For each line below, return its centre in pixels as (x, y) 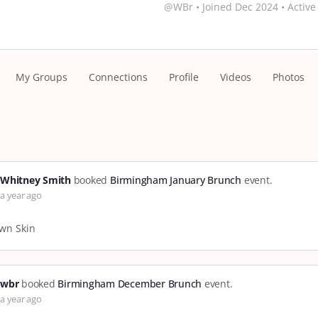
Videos (236, 77)
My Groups (42, 77)
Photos (289, 77)
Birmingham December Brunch (130, 284)
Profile (184, 77)
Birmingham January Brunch (175, 180)
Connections (118, 77)
